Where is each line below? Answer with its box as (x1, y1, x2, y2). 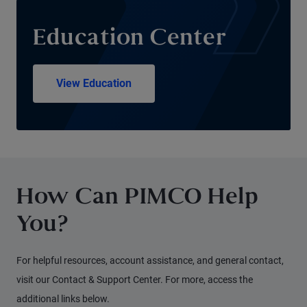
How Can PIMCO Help (16, 188, 258, 208)
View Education (56, 77, 132, 90)
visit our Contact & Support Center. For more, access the (16, 274, 253, 285)
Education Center (33, 29, 225, 49)
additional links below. (16, 293, 110, 304)
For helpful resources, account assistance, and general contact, (16, 255, 284, 266)
